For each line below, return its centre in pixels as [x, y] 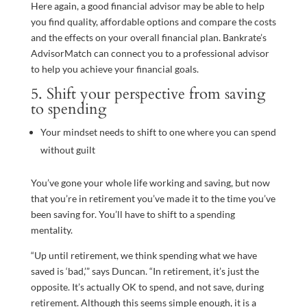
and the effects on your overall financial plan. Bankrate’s [148, 37]
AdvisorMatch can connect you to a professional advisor [150, 53]
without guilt [67, 149]
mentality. [51, 230]
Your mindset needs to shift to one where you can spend [158, 132]
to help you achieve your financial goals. [114, 69]
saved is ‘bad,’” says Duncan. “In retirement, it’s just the [145, 271]
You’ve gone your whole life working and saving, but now [150, 182]
